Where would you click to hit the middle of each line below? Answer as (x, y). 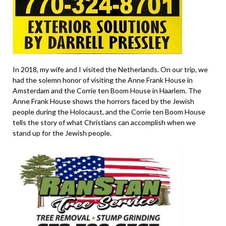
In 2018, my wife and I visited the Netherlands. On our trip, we (110, 70)
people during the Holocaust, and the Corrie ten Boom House (109, 112)
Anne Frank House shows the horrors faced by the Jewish (103, 101)
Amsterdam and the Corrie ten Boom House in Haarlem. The (107, 91)
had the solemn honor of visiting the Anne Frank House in (103, 80)
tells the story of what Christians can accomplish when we (104, 123)
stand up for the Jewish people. (63, 133)
